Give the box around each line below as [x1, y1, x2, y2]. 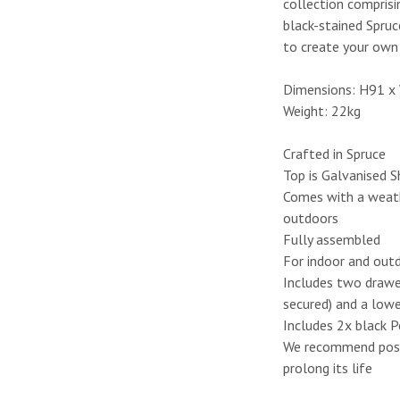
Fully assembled [283, 230, 381, 249]
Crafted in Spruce [283, 145, 387, 163]
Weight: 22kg [283, 102, 362, 121]
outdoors [283, 209, 339, 228]
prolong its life [283, 359, 373, 378]
